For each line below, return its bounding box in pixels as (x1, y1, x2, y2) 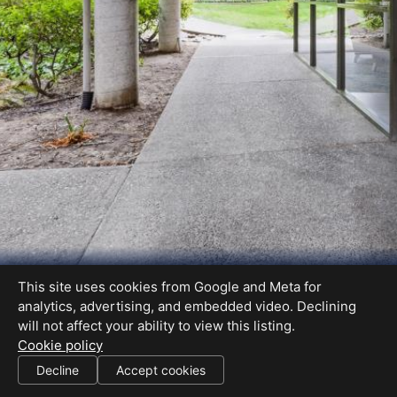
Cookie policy (18, 337, 103, 354)
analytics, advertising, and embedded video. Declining (18, 298, 356, 315)
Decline (36, 362, 79, 378)
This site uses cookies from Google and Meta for (18, 278, 322, 295)
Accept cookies (116, 362, 206, 378)
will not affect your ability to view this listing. (18, 317, 295, 334)
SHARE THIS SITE (5, 369, 107, 384)
